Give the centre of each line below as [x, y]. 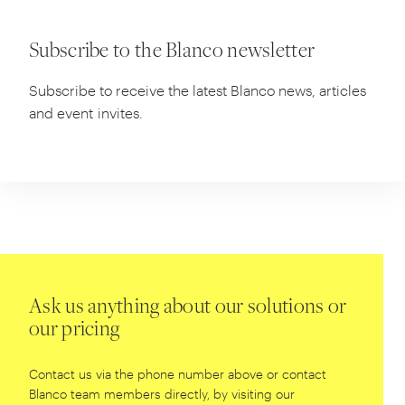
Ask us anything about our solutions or [188, 308]
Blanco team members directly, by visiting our [162, 393]
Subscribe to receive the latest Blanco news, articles [198, 89]
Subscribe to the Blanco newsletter [172, 52]
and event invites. [86, 112]
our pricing [75, 330]
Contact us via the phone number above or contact [178, 373]
